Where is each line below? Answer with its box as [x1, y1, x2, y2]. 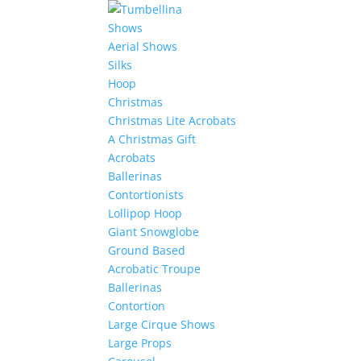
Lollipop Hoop [108, 205, 183, 221]
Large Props [108, 335, 172, 351]
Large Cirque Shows [108, 317, 216, 332]
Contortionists [108, 187, 185, 202]
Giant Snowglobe [108, 224, 200, 239]
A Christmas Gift [108, 131, 197, 147]
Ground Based [108, 243, 186, 258]
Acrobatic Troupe [108, 261, 201, 276]
